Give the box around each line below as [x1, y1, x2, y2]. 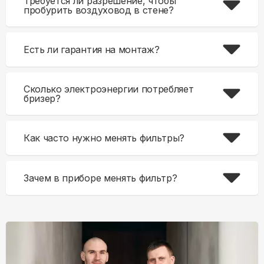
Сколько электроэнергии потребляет [24, 83, 194, 95]
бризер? [24, 93, 61, 104]
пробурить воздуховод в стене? [24, 4, 174, 16]
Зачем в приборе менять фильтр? [24, 172, 177, 184]
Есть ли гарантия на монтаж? [24, 44, 160, 55]
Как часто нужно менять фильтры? [24, 132, 185, 144]
